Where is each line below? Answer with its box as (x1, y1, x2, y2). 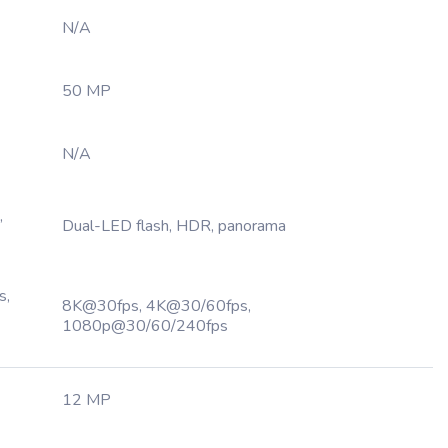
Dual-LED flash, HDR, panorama (62, 215, 286, 237)
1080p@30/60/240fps (62, 315, 228, 337)
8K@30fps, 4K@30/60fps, (62, 295, 251, 317)
